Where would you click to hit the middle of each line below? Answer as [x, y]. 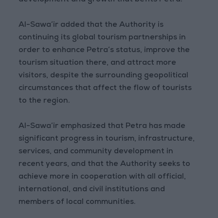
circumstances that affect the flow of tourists [105, 89]
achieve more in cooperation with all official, [102, 177]
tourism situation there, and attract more [98, 64]
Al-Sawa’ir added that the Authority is [91, 26]
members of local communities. [77, 203]
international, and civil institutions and [92, 190]
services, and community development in [96, 152]
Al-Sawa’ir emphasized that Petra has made [102, 127]
